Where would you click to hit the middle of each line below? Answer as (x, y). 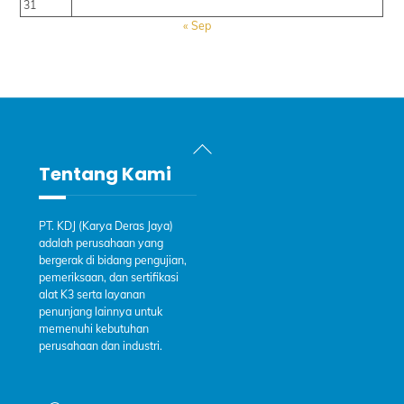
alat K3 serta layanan (92, 295)
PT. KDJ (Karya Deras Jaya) (106, 226)
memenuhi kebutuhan (93, 329)
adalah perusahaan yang (101, 243)
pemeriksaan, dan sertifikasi (108, 278)
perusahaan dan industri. (100, 346)
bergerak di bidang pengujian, (112, 261)
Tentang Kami (105, 174)
